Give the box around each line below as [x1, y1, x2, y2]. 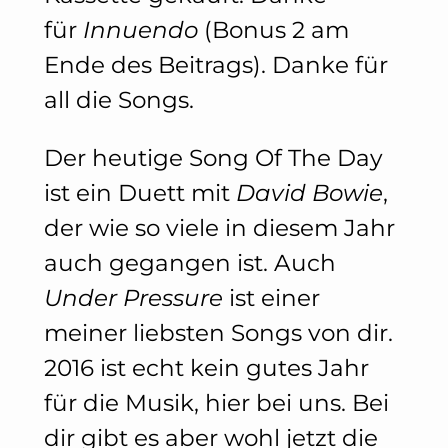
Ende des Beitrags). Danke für [43, 50, 388, 79]
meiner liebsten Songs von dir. [43, 319, 393, 348]
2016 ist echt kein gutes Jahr [43, 354, 369, 383]
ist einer [222, 284, 320, 313]
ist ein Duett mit [43, 179, 236, 208]
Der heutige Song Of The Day [43, 144, 383, 173]
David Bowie [235, 179, 383, 208]
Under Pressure [43, 284, 223, 313]
